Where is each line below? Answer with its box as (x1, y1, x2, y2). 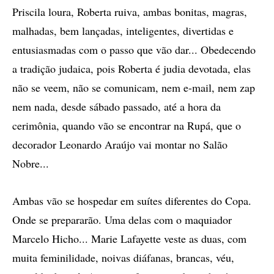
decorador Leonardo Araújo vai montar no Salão (12, 137, 228, 152)
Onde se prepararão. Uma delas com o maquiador (12, 212, 232, 227)
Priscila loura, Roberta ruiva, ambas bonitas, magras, (12, 4, 247, 19)
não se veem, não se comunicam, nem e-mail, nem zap (12, 80, 255, 95)
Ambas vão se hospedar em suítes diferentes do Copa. (12, 193, 251, 208)
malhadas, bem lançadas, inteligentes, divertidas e (12, 23, 234, 38)
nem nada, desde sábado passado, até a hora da (12, 99, 221, 114)
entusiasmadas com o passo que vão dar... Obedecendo (12, 42, 256, 57)
